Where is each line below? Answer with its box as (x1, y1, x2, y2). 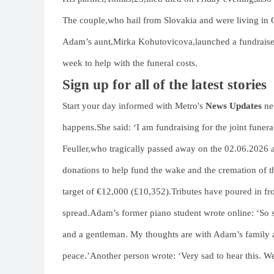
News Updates (206, 101, 262, 111)
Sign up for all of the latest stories (62, 77, 267, 92)
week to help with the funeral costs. (62, 58, 198, 68)
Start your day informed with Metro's (62, 101, 206, 111)
